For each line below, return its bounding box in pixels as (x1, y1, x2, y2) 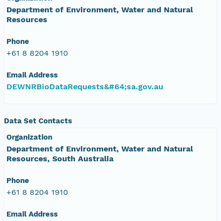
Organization (6, 132, 52, 142)
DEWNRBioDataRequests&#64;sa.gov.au (6, 81, 163, 91)
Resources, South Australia (6, 153, 113, 163)
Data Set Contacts (4, 116, 72, 125)
